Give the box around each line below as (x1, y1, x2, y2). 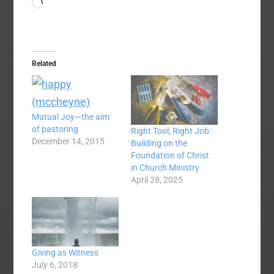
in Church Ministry (131, 163, 199, 173)
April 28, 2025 (131, 175, 183, 185)
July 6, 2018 (32, 260, 78, 270)
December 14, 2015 (32, 136, 105, 147)
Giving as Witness (32, 248, 99, 258)
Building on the (131, 138, 187, 149)
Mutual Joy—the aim (32, 112, 110, 122)
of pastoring (32, 124, 79, 135)
